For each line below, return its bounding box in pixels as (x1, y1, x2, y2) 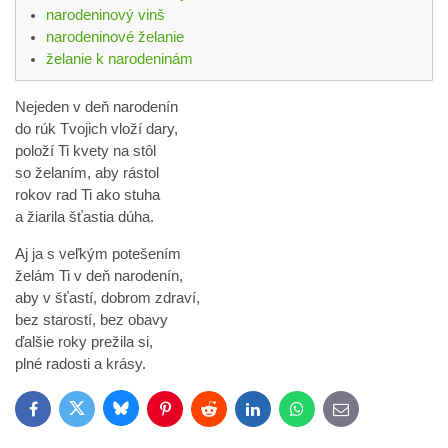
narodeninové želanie (46, 29, 184, 45)
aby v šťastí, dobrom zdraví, (15, 290, 200, 306)
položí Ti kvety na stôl (15, 143, 156, 159)
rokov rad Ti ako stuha (15, 187, 160, 203)
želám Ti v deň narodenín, (15, 268, 183, 284)
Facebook (31, 405, 89, 421)
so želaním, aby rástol (15, 165, 159, 181)
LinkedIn (251, 405, 301, 421)
